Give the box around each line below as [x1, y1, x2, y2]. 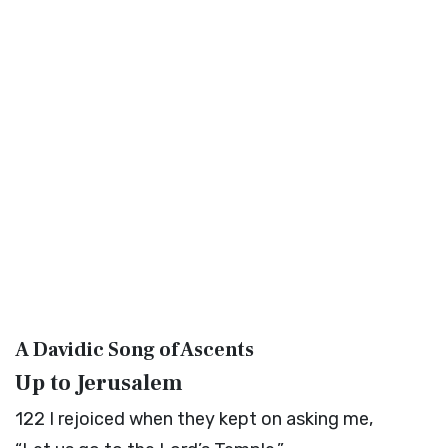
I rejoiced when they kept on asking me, [49, 408, 373, 430]
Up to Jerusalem [15, 369, 183, 397]
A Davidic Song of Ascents [15, 337, 254, 363]
